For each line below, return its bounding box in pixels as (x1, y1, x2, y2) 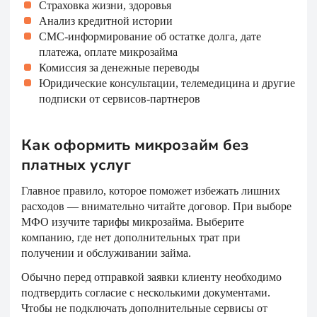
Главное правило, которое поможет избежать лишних (21, 185, 280, 197)
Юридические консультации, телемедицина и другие (39, 77, 295, 89)
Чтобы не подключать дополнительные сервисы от (21, 302, 267, 314)
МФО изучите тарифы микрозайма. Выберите (21, 216, 244, 228)
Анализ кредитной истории (39, 15, 173, 27)
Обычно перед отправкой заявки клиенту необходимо (21, 271, 282, 283)
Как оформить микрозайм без (21, 135, 249, 155)
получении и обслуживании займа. (21, 247, 191, 259)
